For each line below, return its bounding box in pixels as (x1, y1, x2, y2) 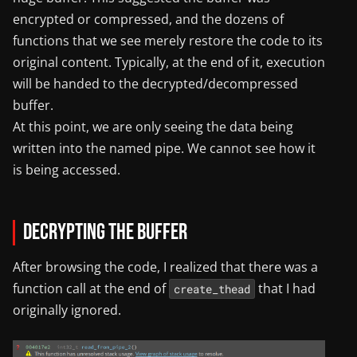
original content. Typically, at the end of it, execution (13, 53, 325, 72)
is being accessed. (13, 161, 120, 179)
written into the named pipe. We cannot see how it (13, 139, 316, 158)
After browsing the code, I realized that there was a (13, 258, 318, 277)
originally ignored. (13, 301, 121, 320)
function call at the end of (13, 280, 169, 298)
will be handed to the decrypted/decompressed (13, 75, 298, 93)
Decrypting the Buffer (22, 219, 187, 246)
